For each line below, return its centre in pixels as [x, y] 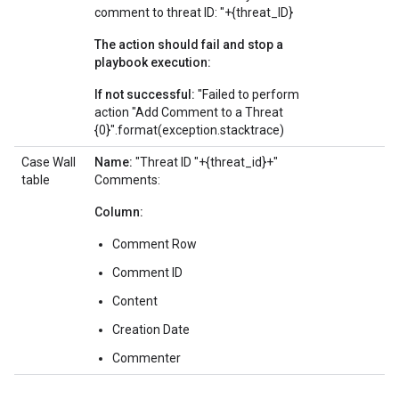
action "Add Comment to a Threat [189, 112]
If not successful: [145, 94]
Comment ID [147, 273]
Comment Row [155, 244]
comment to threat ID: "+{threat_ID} [194, 12]
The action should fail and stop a [189, 45]
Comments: [127, 180]
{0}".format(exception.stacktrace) [189, 130]
